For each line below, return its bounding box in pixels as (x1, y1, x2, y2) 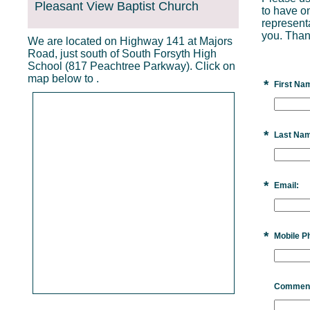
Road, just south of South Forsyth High (28, 48, 217, 60)
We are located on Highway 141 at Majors (28, 35, 232, 47)
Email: (274, 181, 299, 190)
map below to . (28, 73, 102, 84)
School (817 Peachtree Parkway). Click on (28, 60, 235, 72)
